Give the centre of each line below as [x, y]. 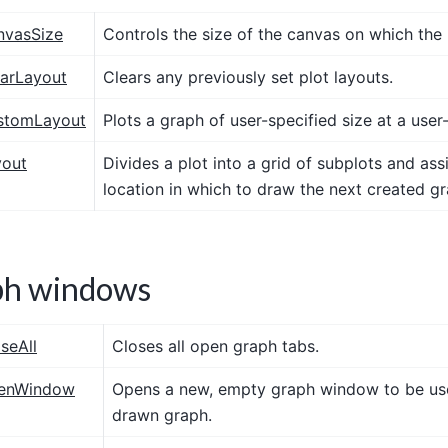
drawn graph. [162, 414]
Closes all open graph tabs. [215, 345]
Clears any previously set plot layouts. [248, 76]
